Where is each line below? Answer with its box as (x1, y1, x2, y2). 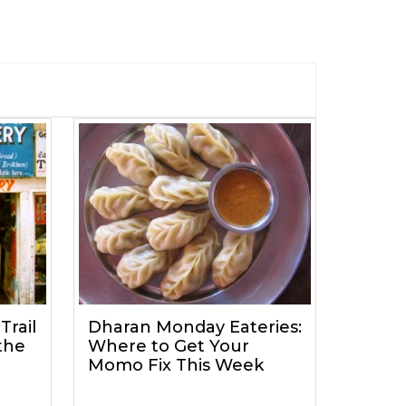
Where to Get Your (87, 336, 249, 356)
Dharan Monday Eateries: (87, 317, 302, 337)
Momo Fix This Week (87, 355, 264, 375)
